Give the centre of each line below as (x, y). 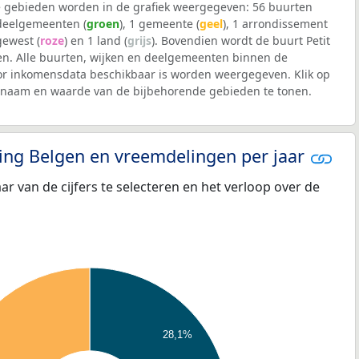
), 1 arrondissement (275, 24)
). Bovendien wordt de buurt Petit (241, 41)
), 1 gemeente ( (159, 24)
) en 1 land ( (96, 41)
